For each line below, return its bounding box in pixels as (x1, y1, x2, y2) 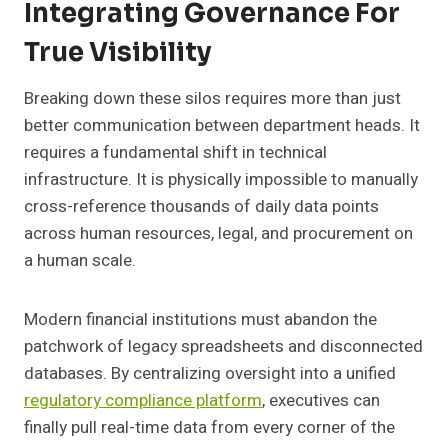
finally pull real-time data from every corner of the (24, 415, 395, 441)
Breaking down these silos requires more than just (24, 86, 401, 112)
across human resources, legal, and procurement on (24, 221, 413, 247)
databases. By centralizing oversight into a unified (24, 361, 396, 387)
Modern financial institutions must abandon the (24, 307, 377, 333)
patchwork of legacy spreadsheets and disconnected (24, 334, 423, 360)
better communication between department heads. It (24, 113, 420, 139)
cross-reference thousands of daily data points (24, 194, 379, 220)
